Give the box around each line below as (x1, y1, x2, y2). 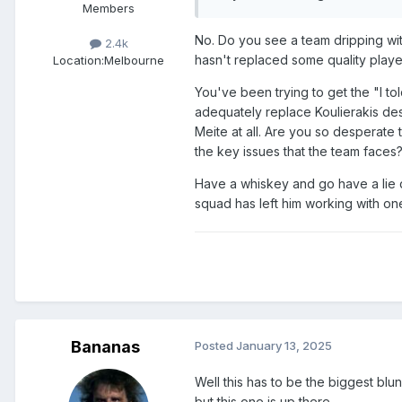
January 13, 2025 (236, 337, 332, 353)
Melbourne (104, 53, 164, 68)
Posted (195, 337, 236, 353)
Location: (53, 53, 104, 68)
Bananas (70, 336, 140, 356)
